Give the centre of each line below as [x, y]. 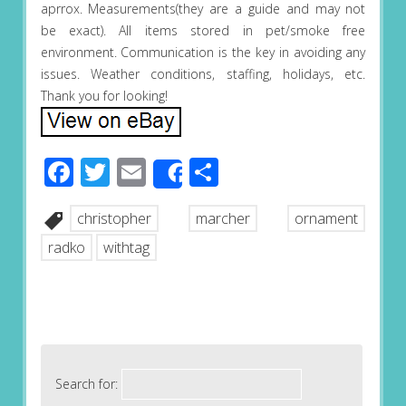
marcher [222, 219]
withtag [126, 248]
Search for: [86, 383]
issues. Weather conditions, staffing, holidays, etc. [203, 74]
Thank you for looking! [104, 96]
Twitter [156, 172]
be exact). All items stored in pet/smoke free [203, 31]
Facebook [136, 172]
